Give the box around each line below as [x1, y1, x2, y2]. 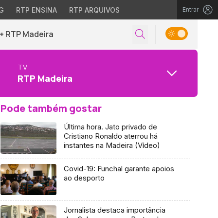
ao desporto [63, 173, 105, 182]
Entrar [182, 6, 199, 13]
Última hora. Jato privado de [63, 122, 157, 131]
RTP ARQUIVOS [69, 6, 120, 14]
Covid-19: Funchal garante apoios [63, 163, 174, 173]
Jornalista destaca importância [63, 205, 165, 215]
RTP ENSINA [16, 6, 57, 14]
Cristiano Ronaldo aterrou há [63, 131, 158, 141]
